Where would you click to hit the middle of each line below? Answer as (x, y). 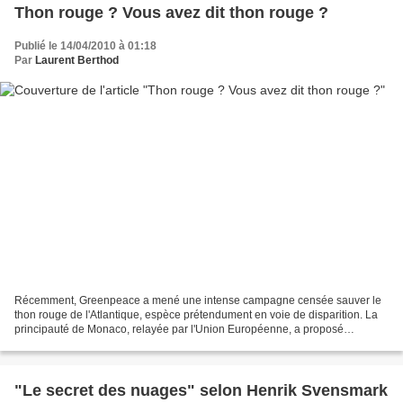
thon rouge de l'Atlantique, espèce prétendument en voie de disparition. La (196, 315)
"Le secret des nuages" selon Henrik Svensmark (201, 391)
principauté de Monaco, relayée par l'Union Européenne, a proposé (179, 330)
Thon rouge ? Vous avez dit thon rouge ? (171, 12)
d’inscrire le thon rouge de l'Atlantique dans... (124, 344)
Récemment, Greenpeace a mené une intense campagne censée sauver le (198, 301)
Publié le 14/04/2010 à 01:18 (85, 45)
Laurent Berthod (77, 60)
